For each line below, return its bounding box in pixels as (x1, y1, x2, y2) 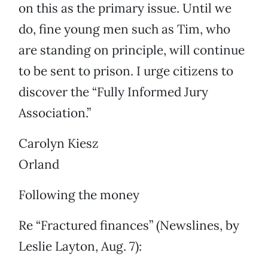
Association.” (19, 105, 91, 121)
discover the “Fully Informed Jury (19, 84, 208, 100)
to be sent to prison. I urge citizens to (19, 63, 233, 80)
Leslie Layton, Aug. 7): (19, 238, 142, 255)
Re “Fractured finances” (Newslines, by (19, 217, 239, 234)
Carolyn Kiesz (19, 135, 99, 152)
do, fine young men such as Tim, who (19, 21, 230, 38)
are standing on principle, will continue (19, 42, 245, 59)
